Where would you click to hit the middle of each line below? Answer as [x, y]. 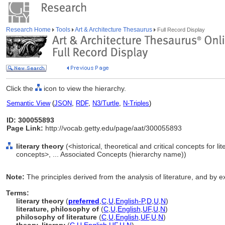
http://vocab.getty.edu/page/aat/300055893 [113, 128]
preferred [84, 201]
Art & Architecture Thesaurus [114, 30]
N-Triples [136, 103]
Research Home [29, 30]
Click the [21, 88]
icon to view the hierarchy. [84, 88]
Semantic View [28, 103]
